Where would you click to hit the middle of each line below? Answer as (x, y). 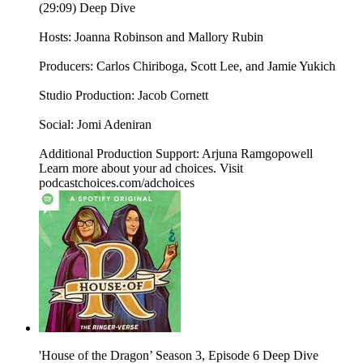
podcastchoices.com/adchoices (117, 183)
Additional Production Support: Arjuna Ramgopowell (176, 154)
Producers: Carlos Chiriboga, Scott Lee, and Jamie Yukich (187, 66)
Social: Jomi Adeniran (95, 125)
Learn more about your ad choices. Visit (141, 169)
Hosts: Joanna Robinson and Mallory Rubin (151, 37)
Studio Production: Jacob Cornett (124, 96)
